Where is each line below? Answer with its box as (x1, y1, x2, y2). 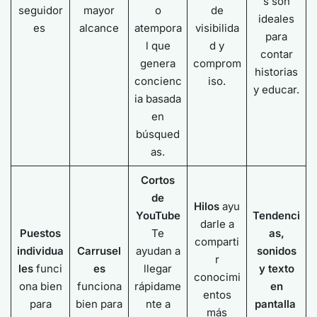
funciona (76, 279, 122, 293)
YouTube (135, 209, 180, 222)
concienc (134, 74, 182, 88)
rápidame (134, 279, 181, 293)
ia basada (134, 92, 181, 105)
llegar (144, 262, 172, 275)
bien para (76, 297, 122, 311)
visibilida (195, 21, 239, 35)
